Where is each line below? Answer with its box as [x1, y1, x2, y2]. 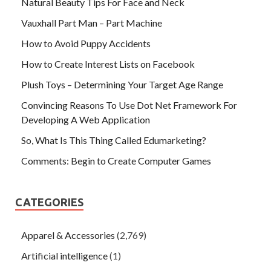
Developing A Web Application [21, 113, 150, 125]
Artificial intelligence [21, 249, 108, 261]
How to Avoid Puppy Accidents [21, 37, 151, 49]
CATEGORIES [15, 195, 83, 208]
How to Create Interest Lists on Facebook [21, 57, 195, 70]
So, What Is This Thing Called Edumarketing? [21, 134, 206, 146]
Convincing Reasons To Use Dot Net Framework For [21, 99, 237, 111]
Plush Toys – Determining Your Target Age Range [21, 78, 223, 90]
